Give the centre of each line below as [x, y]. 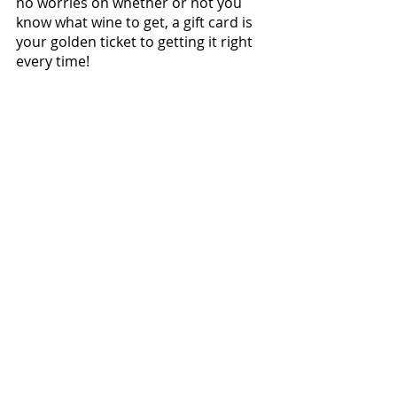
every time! [53, 62]
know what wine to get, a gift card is [136, 23]
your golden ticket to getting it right [136, 42]
